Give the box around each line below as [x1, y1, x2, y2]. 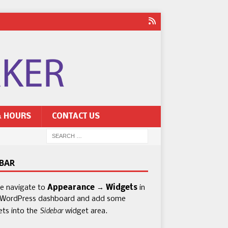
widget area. [63, 207, 107, 215]
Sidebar [39, 205, 63, 215]
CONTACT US [52, 112, 100, 121]
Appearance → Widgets [47, 184, 137, 192]
